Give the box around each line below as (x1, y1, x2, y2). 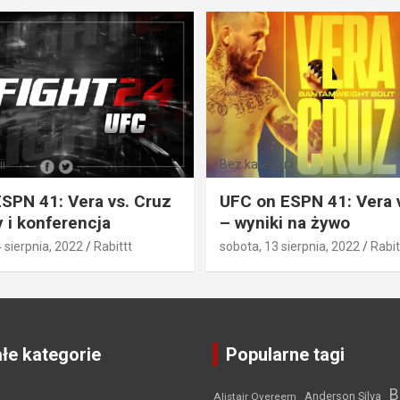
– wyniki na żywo (220, 212, 350, 233)
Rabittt (93, 238, 132, 254)
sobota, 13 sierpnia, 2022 (220, 238, 360, 254)
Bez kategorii (220, 156, 294, 171)
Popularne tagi (226, 343, 345, 365)
